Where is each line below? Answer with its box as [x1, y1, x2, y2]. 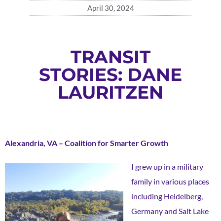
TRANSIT [71, 45, 150, 68]
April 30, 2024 [87, 3, 134, 12]
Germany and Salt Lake [131, 206, 209, 216]
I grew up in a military [131, 161, 203, 171]
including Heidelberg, [131, 191, 203, 201]
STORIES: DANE [39, 63, 182, 85]
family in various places [131, 176, 209, 186]
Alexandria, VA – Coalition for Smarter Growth [5, 138, 168, 147]
